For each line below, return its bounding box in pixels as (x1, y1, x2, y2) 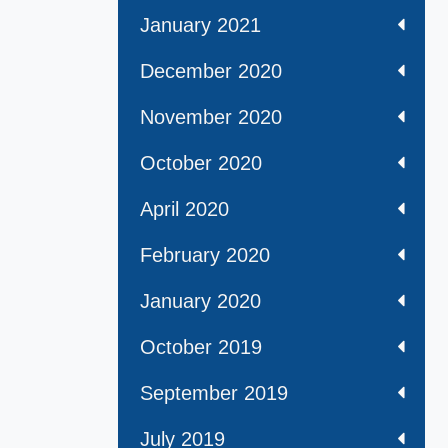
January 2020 (140, 290, 261, 313)
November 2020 (140, 106, 282, 129)
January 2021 (140, 14, 261, 37)
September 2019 (140, 382, 288, 405)
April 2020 (140, 198, 229, 221)
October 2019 (140, 336, 262, 359)
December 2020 (140, 60, 282, 83)
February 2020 (140, 244, 270, 267)
